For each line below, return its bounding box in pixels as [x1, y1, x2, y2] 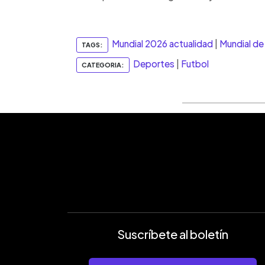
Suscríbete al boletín [117, 226, 228, 241]
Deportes [133, 58, 174, 70]
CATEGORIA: [82, 61, 124, 69]
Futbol [181, 58, 209, 70]
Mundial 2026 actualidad [112, 38, 213, 50]
